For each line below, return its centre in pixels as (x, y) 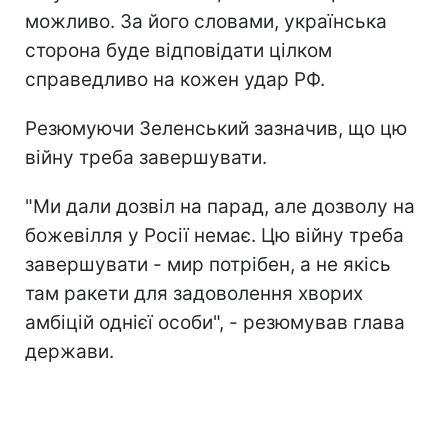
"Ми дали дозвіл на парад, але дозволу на (220, 206)
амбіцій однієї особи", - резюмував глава (215, 322)
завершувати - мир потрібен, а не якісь (208, 264)
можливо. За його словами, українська (206, 21)
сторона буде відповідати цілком (178, 50)
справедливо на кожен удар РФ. (175, 79)
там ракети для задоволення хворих (194, 293)
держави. (69, 351)
